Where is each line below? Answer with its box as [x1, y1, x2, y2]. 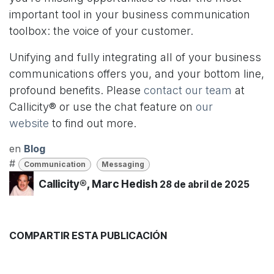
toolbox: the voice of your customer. [9, 24, 193, 38]
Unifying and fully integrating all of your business [9, 51, 261, 64]
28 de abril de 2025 [160, 178, 250, 190]
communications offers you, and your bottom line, [9, 67, 264, 81]
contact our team [144, 84, 232, 97]
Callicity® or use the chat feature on [9, 100, 196, 114]
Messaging [102, 160, 145, 169]
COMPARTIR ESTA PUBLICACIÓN [9, 229, 167, 242]
